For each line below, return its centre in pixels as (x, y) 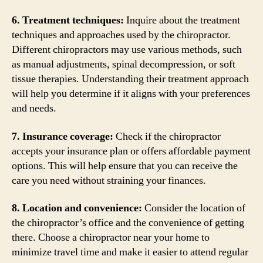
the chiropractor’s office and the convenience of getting (128, 223)
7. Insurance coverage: (63, 136)
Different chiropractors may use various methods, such (127, 50)
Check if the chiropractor (167, 136)
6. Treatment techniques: (68, 20)
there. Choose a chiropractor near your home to (111, 237)
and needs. (34, 108)
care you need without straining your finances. (109, 180)
